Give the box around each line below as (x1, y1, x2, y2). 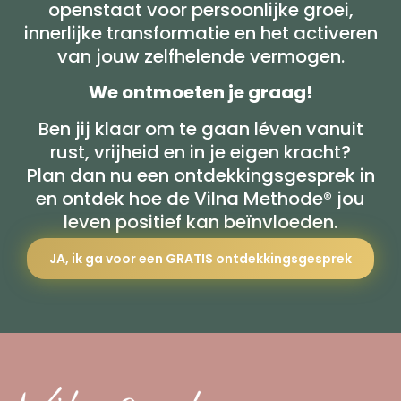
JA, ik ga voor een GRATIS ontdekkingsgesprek (49, 249, 352, 268)
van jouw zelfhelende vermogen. (56, 43, 345, 69)
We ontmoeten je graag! (89, 80, 312, 106)
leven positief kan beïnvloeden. (64, 209, 337, 235)
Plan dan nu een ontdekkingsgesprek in (26, 162, 375, 188)
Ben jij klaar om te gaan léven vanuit (38, 115, 363, 141)
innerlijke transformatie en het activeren (23, 20, 378, 46)
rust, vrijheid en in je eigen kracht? (50, 139, 351, 165)
